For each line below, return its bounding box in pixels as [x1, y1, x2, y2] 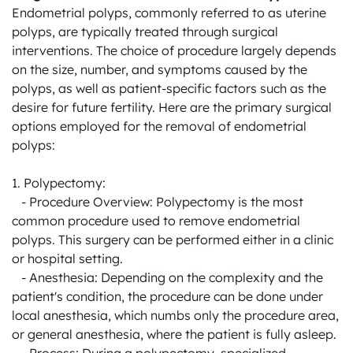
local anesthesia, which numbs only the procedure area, [12, 307, 339, 323]
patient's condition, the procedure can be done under [12, 288, 323, 304]
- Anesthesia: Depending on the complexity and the [12, 269, 21, 285]
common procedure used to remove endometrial [12, 213, 300, 229]
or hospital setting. [12, 251, 123, 266]
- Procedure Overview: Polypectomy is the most [12, 194, 21, 210]
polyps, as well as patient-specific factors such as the [12, 80, 326, 96]
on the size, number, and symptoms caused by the [12, 61, 307, 77]
